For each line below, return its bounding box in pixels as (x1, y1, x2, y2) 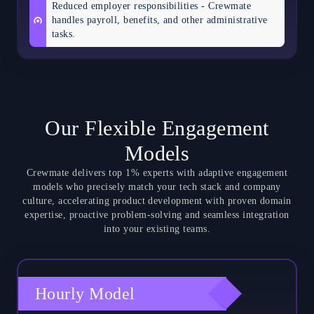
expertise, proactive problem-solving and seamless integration (25, 209, 289, 220)
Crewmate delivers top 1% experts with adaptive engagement (26, 167, 288, 178)
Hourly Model (35, 284, 135, 303)
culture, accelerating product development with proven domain (22, 195, 292, 206)
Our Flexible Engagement (45, 116, 269, 139)
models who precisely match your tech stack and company (33, 181, 281, 192)
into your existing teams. (103, 223, 210, 234)
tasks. (52, 28, 76, 39)
